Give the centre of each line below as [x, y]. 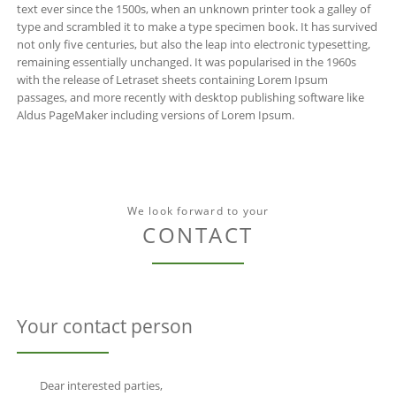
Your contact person [104, 326]
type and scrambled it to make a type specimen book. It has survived [197, 26]
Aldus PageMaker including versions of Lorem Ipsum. [155, 114]
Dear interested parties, [101, 386]
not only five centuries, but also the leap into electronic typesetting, [193, 44]
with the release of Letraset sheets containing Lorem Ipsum [172, 79]
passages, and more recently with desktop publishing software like [190, 97]
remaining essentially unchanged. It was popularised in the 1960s [186, 61]
